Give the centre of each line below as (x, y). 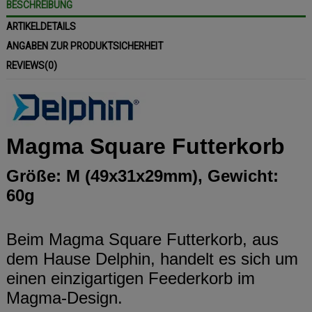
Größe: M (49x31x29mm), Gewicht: (142, 175)
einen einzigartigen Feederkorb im (131, 278)
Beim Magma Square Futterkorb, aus (142, 239)
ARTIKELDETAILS (41, 26)
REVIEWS (25, 65)
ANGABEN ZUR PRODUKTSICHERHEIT (85, 46)
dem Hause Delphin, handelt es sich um (152, 258)
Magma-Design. (64, 297)
